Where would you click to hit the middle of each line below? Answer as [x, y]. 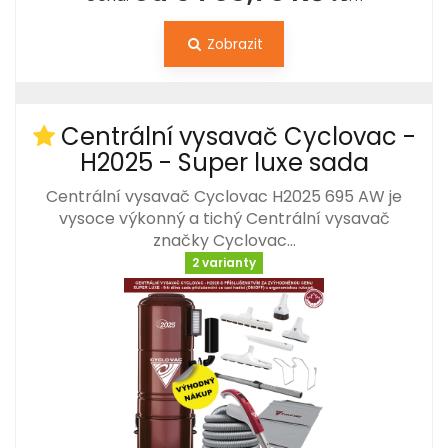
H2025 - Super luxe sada [224, 162]
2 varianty [224, 263]
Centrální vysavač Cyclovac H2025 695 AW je [224, 196]
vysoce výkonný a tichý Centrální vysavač [224, 218]
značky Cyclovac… [224, 240]
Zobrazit [233, 43]
